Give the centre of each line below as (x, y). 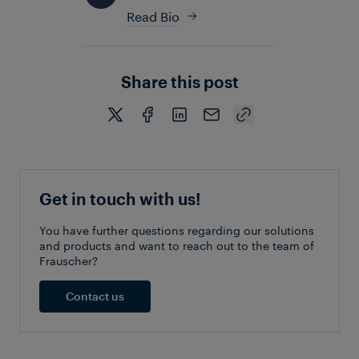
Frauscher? (69, 259)
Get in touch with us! (120, 198)
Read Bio (153, 14)
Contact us (95, 296)
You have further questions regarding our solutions (177, 229)
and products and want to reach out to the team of (177, 244)
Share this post (179, 81)
